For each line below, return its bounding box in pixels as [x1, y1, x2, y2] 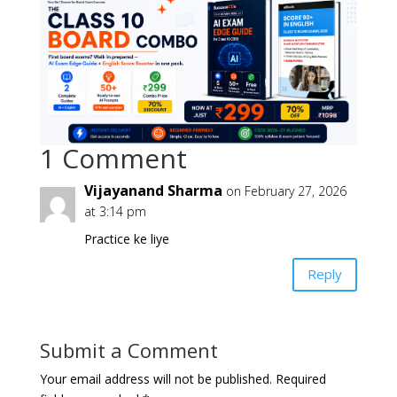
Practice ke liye [83, 230, 169, 247]
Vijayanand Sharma [83, 180, 222, 200]
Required [275, 370, 326, 387]
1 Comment [39, 139, 187, 176]
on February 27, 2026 [225, 182, 346, 199]
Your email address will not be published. [39, 370, 272, 387]
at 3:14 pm [83, 202, 146, 220]
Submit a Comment [39, 336, 218, 363]
